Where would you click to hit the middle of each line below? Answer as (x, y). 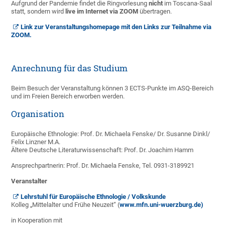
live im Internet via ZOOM (101, 12)
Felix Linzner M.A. (36, 142)
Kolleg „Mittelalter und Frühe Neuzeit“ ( (66, 205)
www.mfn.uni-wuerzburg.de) (162, 205)
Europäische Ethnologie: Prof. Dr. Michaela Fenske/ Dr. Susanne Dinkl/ (111, 134)
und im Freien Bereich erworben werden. (68, 96)
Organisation (38, 114)
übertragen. (155, 12)
